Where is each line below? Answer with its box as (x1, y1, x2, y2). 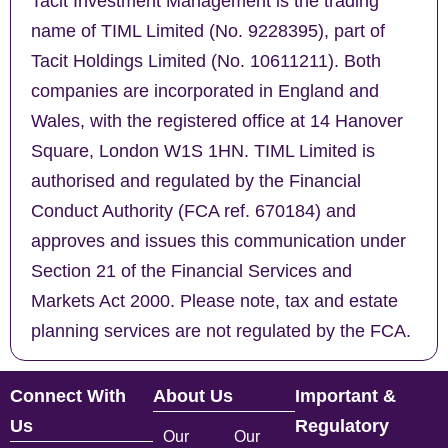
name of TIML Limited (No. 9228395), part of (31, 20, 385, 41)
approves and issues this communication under (31, 230, 406, 251)
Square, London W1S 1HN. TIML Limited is (31, 140, 375, 161)
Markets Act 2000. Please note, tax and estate (31, 290, 398, 311)
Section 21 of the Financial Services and (31, 260, 352, 281)
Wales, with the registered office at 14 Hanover (31, 110, 403, 131)
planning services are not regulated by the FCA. (31, 320, 411, 341)
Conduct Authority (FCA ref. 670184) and (31, 200, 356, 221)
